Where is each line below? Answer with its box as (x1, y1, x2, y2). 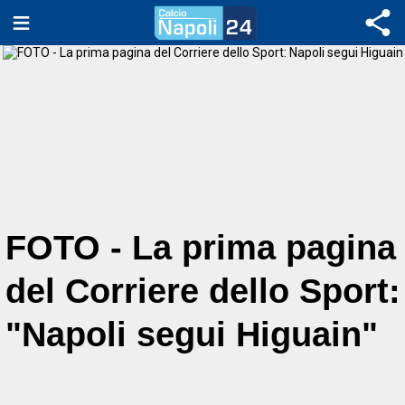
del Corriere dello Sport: (5, 271, 400, 310)
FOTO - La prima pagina (5, 228, 396, 267)
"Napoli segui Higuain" (5, 315, 378, 353)
